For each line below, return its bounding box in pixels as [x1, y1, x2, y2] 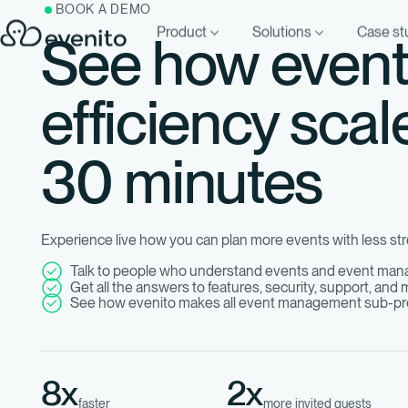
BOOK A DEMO [56, 2, 151, 16]
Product [157, 24, 207, 41]
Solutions [252, 24, 311, 41]
